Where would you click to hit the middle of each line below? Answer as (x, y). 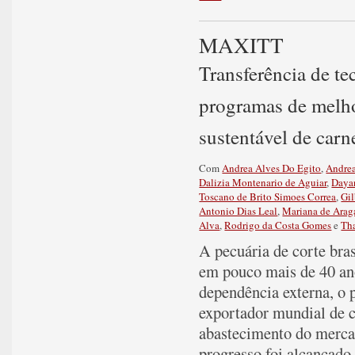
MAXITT (242, 45)
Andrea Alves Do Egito (272, 168)
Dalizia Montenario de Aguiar (263, 182)
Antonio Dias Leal (239, 211)
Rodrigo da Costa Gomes (278, 225)
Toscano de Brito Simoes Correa (268, 197)
